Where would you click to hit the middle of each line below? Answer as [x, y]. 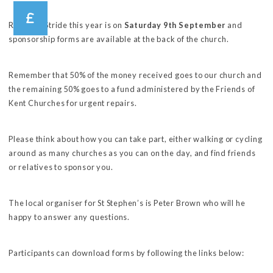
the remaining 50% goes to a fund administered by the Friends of [132, 89]
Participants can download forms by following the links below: [126, 253]
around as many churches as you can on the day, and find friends [132, 153]
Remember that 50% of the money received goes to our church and [135, 75]
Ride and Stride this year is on [66, 25]
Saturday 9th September [175, 25]
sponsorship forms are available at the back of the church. [120, 39]
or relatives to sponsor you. [61, 167]
